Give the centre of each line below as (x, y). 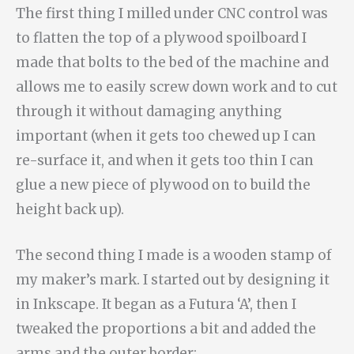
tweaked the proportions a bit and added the (166, 329)
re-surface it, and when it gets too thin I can (165, 160)
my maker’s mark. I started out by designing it (173, 280)
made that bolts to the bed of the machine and (172, 62)
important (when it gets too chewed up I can (166, 136)
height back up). (70, 209)
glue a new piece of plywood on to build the (163, 185)
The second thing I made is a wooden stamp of (174, 256)
